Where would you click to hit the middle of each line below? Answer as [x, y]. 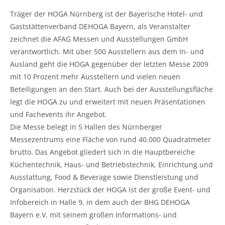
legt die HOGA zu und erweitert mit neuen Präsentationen [108, 101]
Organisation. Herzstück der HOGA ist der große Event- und [110, 189]
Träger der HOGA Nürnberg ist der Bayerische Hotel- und [106, 14]
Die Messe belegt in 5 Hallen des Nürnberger [86, 127]
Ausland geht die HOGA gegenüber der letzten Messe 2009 [109, 64]
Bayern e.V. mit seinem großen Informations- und [93, 214]
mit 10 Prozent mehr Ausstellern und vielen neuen [95, 76]
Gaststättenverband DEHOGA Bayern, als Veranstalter [100, 26]
